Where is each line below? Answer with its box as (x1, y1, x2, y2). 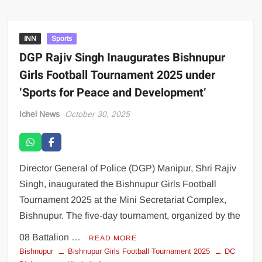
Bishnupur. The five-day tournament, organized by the (19, 210, 241, 220)
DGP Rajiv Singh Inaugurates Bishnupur (19, 49, 226, 66)
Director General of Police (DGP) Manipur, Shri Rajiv (19, 163, 237, 173)
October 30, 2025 (65, 109, 130, 119)
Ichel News (19, 109, 60, 119)
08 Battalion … (19, 232, 84, 242)
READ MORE (89, 233, 137, 242)
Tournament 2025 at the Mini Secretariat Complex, (19, 194, 227, 205)
